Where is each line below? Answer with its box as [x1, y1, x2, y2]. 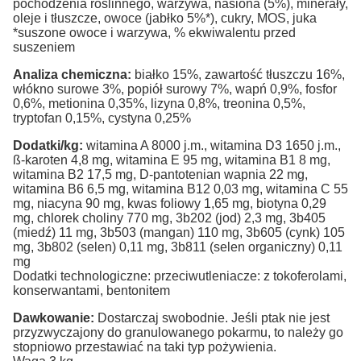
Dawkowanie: [13, 310, 94, 325]
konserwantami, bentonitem [13, 283, 170, 297]
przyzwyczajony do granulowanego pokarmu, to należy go [13, 325, 343, 339]
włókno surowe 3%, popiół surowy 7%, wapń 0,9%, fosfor [13, 81, 337, 96]
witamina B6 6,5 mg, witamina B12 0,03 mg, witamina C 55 [13, 181, 348, 196]
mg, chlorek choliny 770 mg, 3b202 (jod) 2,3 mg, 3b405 [13, 210, 326, 225]
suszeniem [13, 39, 75, 54]
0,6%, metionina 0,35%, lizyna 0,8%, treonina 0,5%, [13, 96, 305, 110]
